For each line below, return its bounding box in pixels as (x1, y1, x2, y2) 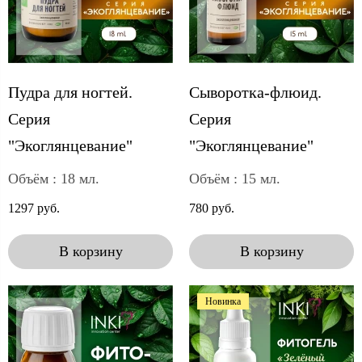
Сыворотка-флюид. (189, 82, 322, 101)
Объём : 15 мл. (189, 170, 280, 187)
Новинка (205, 295, 241, 307)
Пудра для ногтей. (8, 82, 133, 101)
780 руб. (189, 201, 234, 216)
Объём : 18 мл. (8, 170, 99, 187)
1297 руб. (8, 201, 60, 216)
